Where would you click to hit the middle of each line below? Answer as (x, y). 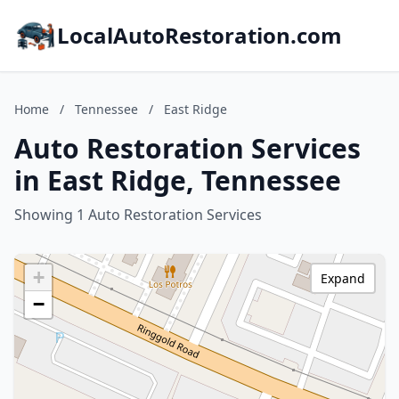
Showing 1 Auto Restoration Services (138, 215)
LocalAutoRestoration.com (199, 35)
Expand (343, 278)
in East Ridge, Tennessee (178, 180)
